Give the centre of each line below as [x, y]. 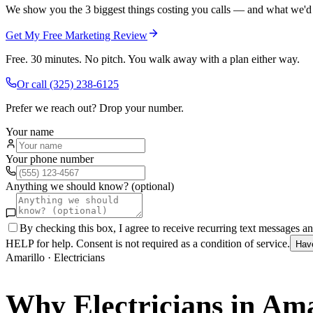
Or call [33, 84]
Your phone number [50, 159]
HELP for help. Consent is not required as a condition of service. [148, 243]
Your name [30, 131]
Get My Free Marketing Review [77, 35]
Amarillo [25, 257]
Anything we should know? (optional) [90, 186]
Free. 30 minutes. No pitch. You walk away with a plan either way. [153, 59]
